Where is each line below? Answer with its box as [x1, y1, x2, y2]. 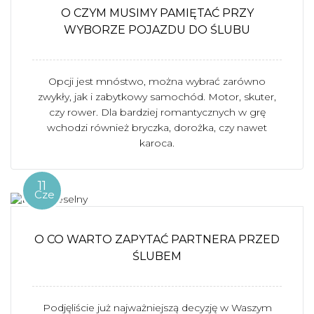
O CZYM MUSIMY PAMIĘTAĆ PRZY [60, 6, 254, 20]
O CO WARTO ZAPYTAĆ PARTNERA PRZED [34, 233, 280, 246]
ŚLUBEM [132, 250, 182, 263]
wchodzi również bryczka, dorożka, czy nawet [47, 121, 267, 134]
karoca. [139, 137, 175, 149]
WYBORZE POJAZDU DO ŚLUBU [64, 23, 250, 36]
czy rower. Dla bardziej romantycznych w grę [48, 106, 266, 118]
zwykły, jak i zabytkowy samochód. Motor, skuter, [38, 90, 276, 103]
